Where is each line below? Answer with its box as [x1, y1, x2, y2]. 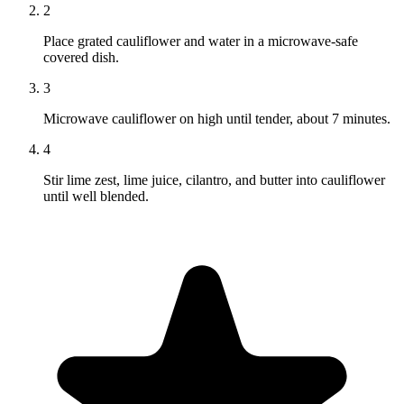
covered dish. [43, 50, 119, 66]
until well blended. [43, 188, 149, 205]
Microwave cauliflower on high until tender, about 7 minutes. [43, 111, 390, 127]
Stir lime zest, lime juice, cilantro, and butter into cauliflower [43, 172, 385, 188]
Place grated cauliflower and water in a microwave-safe [43, 33, 358, 50]
